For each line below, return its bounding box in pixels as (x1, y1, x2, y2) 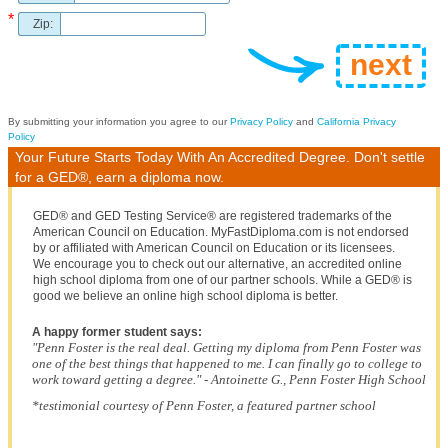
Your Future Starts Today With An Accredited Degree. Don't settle (15, 149, 425, 165)
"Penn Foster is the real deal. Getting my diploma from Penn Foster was (32, 340, 421, 355)
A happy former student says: (32, 325, 202, 339)
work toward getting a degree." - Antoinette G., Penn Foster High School (32, 372, 426, 387)
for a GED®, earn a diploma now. (15, 169, 224, 185)
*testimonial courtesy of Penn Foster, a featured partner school (32, 398, 376, 413)
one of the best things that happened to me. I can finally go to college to (32, 356, 422, 371)
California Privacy (317, 116, 396, 127)
